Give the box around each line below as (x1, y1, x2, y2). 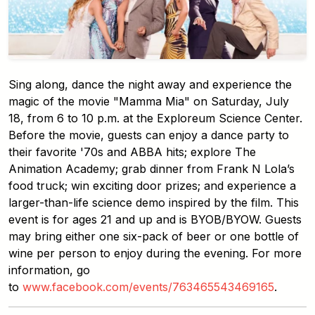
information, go (8, 262, 90, 277)
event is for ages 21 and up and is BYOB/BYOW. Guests (8, 212, 302, 226)
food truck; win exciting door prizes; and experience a (8, 178, 296, 193)
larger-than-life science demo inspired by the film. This (8, 195, 299, 210)
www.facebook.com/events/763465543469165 (22, 279, 274, 294)
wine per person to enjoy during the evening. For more (8, 245, 302, 260)
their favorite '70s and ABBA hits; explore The (8, 144, 256, 159)
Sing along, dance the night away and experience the (8, 77, 292, 91)
